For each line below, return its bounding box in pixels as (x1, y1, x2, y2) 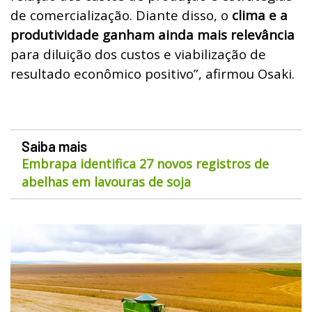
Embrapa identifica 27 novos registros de (22, 155, 269, 172)
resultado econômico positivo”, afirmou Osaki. (10, 64, 295, 82)
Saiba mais (22, 137, 87, 155)
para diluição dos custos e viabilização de (10, 45, 266, 63)
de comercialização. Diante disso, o (10, 6, 232, 24)
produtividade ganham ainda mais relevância (10, 25, 295, 43)
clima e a (232, 6, 288, 24)
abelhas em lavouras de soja (22, 173, 191, 190)
